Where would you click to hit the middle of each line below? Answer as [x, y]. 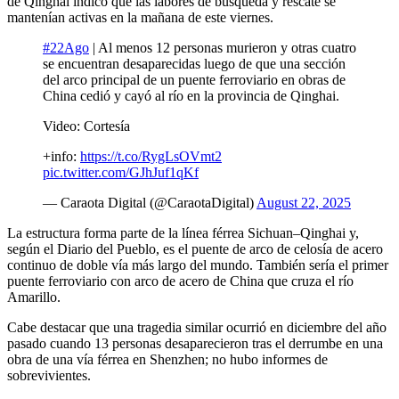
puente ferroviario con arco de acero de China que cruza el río [180, 281]
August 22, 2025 [304, 203]
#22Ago [66, 48]
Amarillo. [34, 297]
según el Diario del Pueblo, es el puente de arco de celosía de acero [195, 249]
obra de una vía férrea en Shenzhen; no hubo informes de [167, 360]
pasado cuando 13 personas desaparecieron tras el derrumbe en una [195, 344]
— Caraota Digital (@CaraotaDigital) [150, 203]
